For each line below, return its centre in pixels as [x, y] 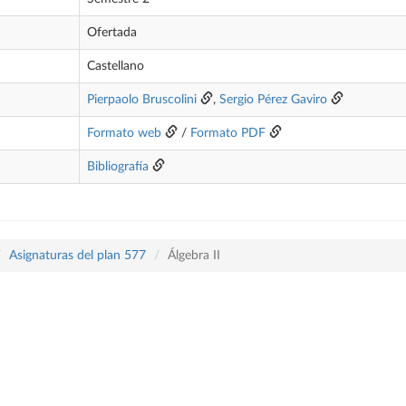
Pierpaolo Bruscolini [144, 100]
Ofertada [112, 33]
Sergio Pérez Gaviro [273, 100]
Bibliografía [118, 167]
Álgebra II [194, 256]
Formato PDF [228, 133]
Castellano [116, 66]
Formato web [124, 133]
